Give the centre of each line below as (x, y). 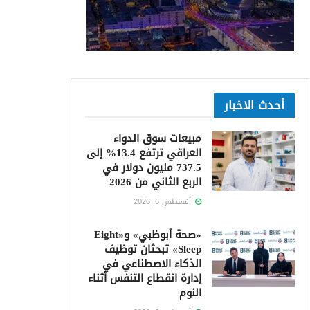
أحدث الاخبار (254, 105)
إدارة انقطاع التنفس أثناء (145, 278)
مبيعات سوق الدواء (157, 138)
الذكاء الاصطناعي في (152, 264)
